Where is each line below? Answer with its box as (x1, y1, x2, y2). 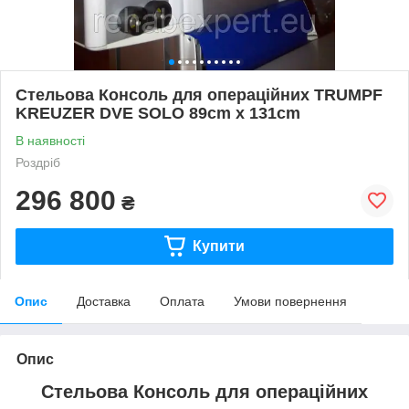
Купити (192, 237, 245, 254)
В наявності (16, 132, 85, 148)
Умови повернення (234, 293, 347, 309)
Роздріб (16, 154, 60, 170)
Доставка (77, 293, 131, 309)
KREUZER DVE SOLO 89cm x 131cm (16, 103, 300, 122)
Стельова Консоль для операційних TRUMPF (16, 85, 383, 104)
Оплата (160, 293, 204, 309)
